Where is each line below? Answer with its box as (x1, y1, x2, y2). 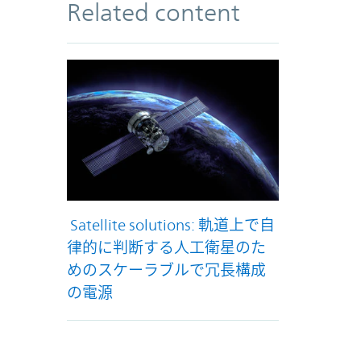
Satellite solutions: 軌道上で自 (67, 216, 276, 234)
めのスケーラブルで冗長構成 (67, 261, 267, 280)
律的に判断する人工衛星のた (67, 239, 267, 257)
